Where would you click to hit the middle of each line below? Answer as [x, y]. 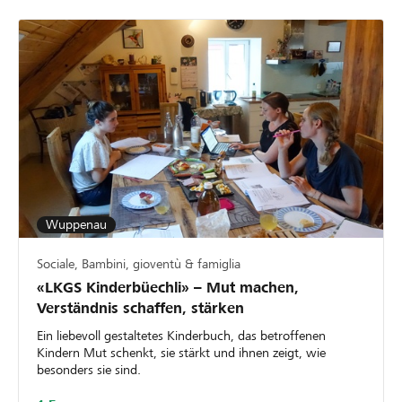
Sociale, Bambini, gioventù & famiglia [139, 264]
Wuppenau [76, 225]
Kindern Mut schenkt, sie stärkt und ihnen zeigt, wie [181, 353]
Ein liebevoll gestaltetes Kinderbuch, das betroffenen [181, 336]
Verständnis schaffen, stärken [140, 309]
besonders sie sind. [89, 370]
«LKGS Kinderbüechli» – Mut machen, [168, 288]
